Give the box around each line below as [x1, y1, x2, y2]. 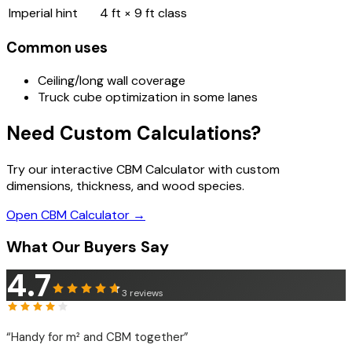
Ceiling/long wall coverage [38, 72, 185, 90]
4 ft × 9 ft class [100, 4, 187, 21]
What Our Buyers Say [6, 236, 169, 257]
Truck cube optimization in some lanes [38, 89, 258, 106]
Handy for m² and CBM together [11, 328, 184, 345]
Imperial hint [9, 4, 78, 21]
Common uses [6, 38, 108, 58]
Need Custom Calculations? [6, 121, 261, 146]
